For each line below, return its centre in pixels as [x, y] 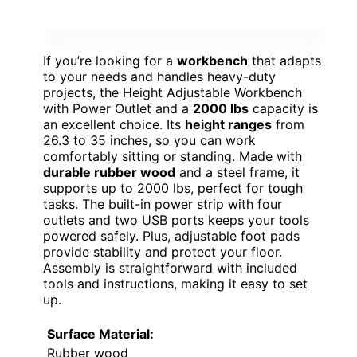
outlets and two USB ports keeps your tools [176, 220]
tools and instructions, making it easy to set [175, 284]
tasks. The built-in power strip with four [163, 204]
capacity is [283, 109]
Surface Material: [100, 334]
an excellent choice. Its [114, 125]
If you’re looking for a [110, 61]
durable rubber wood [109, 173]
